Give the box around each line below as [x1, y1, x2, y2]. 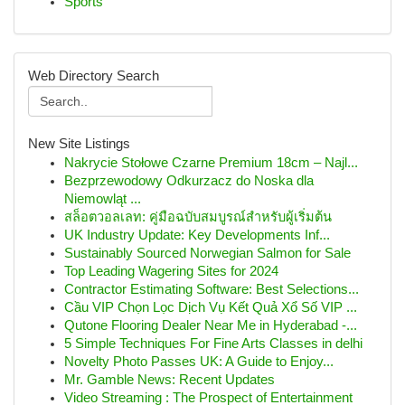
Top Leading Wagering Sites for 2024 [64, 264, 278, 278]
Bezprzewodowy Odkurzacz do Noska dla [64, 174, 314, 188]
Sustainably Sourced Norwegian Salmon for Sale [64, 246, 351, 260]
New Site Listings [28, 137, 130, 151]
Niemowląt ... [64, 192, 141, 206]
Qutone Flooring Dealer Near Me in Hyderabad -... [64, 318, 357, 333]
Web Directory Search [28, 69, 159, 83]
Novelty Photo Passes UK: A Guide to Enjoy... [64, 354, 334, 369]
